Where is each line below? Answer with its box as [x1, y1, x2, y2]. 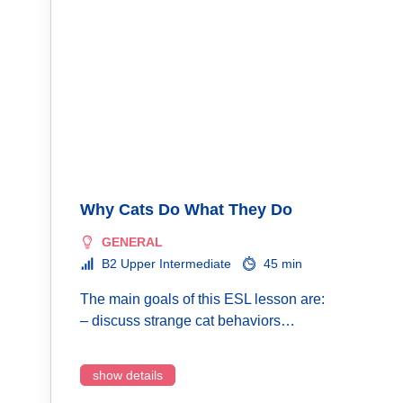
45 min [264, 256, 302, 271]
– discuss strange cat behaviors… [80, 313, 295, 328]
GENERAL [102, 235, 163, 249]
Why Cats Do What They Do [80, 201, 292, 219]
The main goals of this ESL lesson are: [80, 291, 325, 307]
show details [93, 368, 163, 382]
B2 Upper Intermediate [102, 256, 231, 271]
